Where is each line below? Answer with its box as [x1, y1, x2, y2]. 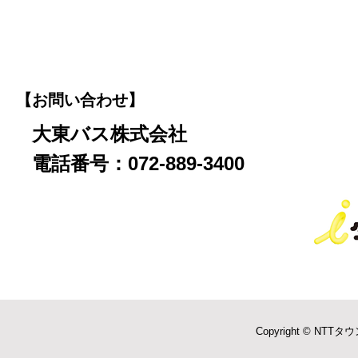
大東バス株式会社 [32, 123, 187, 145]
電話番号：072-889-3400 [32, 153, 245, 174]
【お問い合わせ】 [16, 91, 144, 109]
